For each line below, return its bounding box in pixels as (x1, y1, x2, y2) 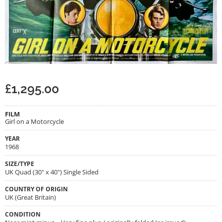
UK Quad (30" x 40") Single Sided (5, 167, 99, 176)
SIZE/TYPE (5, 159, 34, 167)
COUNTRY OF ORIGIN (5, 184, 68, 193)
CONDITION (5, 210, 41, 218)
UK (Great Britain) (5, 192, 56, 202)
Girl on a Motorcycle (5, 116, 64, 126)
